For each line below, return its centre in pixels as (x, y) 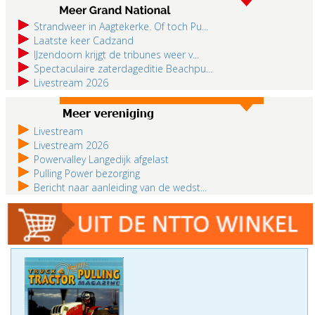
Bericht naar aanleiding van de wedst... (120, 188)
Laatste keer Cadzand (84, 41)
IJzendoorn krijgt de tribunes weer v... (116, 55)
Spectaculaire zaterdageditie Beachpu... (123, 69)
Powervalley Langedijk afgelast (101, 160)
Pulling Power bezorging (87, 174)
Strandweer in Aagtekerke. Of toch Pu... (121, 27)
